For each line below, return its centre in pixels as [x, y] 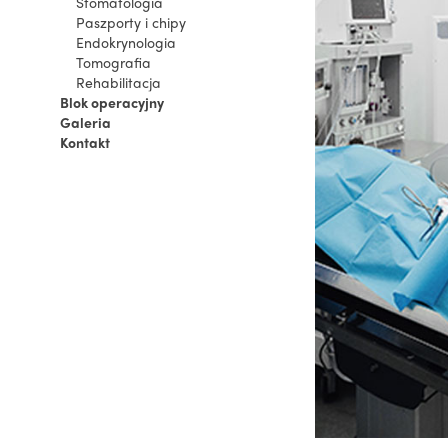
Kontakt [85, 142]
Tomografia [113, 62]
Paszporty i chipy [131, 22]
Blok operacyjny [112, 102]
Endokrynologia [126, 42]
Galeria [85, 122]
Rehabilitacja [118, 82]
